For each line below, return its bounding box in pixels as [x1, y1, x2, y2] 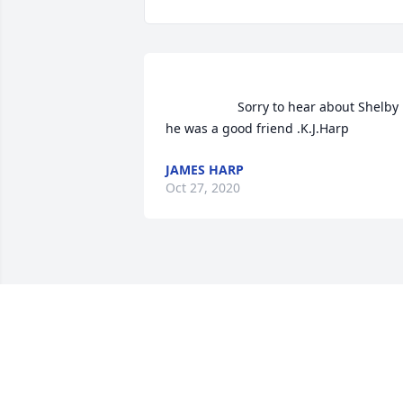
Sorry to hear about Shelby [166, 98, 237, 116]
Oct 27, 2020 [166, 179, 240, 197]
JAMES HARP [166, 161, 244, 179]
